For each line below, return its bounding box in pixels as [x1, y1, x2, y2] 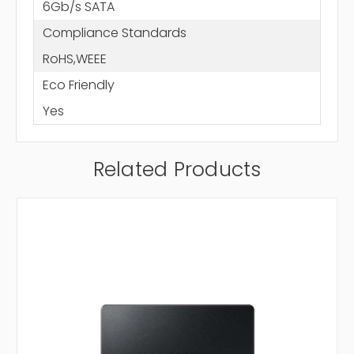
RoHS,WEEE [42, 49, 107, 68]
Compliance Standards [42, 23, 186, 42]
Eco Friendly [42, 75, 115, 94]
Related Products [92, 156, 262, 184]
